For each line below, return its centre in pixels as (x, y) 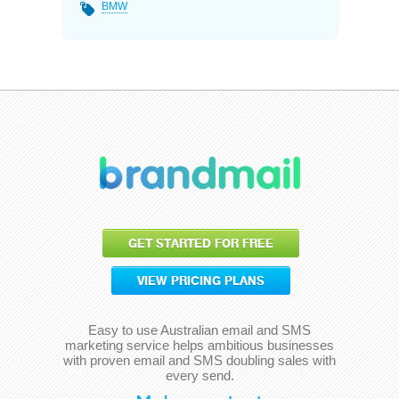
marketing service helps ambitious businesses (199, 345)
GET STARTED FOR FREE (201, 243)
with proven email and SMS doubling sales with (199, 360)
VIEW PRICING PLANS (201, 281)
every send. (199, 375)
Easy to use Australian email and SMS (199, 330)
